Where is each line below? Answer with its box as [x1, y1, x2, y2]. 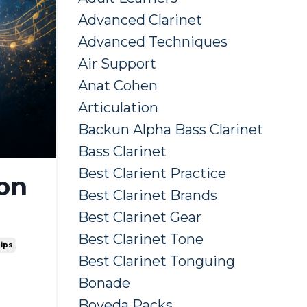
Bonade [77, 275, 130, 292]
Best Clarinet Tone [77, 231, 204, 248]
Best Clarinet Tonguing [77, 253, 235, 270]
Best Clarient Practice [77, 165, 226, 182]
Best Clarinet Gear [77, 209, 201, 226]
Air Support [77, 56, 156, 73]
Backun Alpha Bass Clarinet [77, 121, 263, 138]
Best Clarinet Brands [77, 187, 217, 204]
